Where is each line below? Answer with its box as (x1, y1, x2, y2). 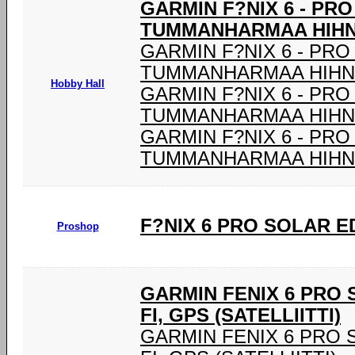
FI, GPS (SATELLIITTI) (140, 305, 341, 326)
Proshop (56, 220, 99, 232)
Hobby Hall (51, 78, 105, 90)
